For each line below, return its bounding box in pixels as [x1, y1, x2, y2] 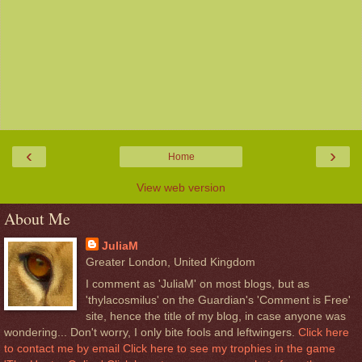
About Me [4, 208, 70, 229]
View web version [137, 181, 225, 194]
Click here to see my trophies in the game [123, 342, 335, 356]
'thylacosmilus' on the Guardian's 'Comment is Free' [85, 293, 351, 307]
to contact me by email [4, 342, 120, 356]
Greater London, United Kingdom [85, 255, 255, 268]
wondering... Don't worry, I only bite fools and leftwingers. [4, 326, 298, 339]
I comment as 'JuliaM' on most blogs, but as [85, 277, 309, 291]
